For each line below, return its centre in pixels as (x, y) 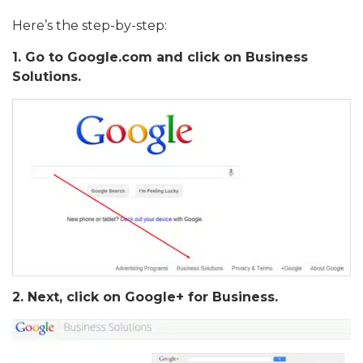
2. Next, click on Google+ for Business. (145, 297)
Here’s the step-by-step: (90, 26)
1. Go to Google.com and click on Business (160, 58)
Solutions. (47, 77)
